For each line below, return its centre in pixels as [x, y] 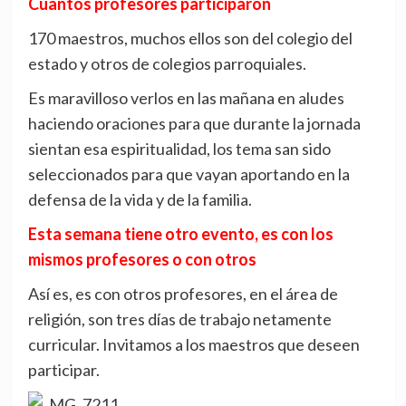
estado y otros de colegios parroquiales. [167, 64]
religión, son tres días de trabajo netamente [179, 319]
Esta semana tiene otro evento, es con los [180, 234]
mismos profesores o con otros [142, 260]
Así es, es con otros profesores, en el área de [183, 294]
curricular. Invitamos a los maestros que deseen [193, 345]
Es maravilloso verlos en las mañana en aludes [186, 98]
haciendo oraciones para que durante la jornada [194, 124]
